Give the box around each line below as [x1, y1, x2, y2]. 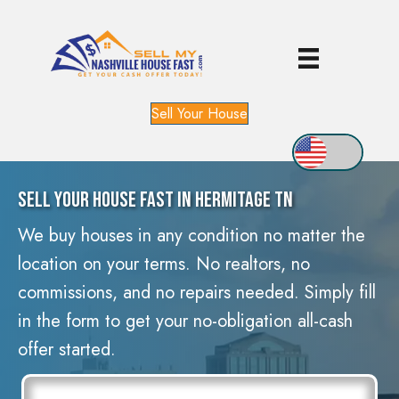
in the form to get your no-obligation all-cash [18, 307, 353, 334]
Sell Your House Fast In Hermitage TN [18, 186, 293, 213]
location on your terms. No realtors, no [18, 250, 310, 277]
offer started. [18, 336, 116, 362]
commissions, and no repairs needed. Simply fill [18, 279, 376, 305]
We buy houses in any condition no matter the [18, 222, 365, 248]
